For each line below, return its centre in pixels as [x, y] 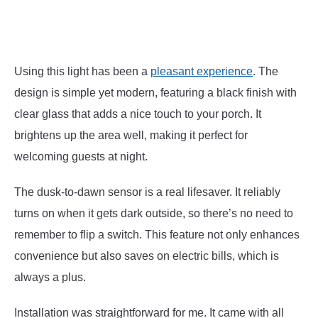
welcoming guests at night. [81, 156]
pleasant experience [202, 71]
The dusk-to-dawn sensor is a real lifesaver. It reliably [147, 192]
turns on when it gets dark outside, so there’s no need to [154, 213]
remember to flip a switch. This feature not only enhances [157, 234]
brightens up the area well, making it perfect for [131, 135]
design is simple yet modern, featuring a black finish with [155, 92]
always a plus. [50, 277]
